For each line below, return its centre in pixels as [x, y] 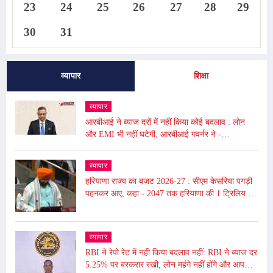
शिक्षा [201, 76]
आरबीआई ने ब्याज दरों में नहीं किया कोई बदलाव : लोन [165, 122]
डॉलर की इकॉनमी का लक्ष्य [125, 206]
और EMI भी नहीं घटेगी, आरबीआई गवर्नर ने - [153, 135]
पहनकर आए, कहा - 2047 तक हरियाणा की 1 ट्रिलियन [116, 194]
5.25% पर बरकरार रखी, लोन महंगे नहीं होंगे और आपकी [169, 265]
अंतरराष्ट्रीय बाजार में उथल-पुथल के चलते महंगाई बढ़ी [166, 147]
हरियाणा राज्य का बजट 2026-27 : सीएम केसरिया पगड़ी [169, 182]
